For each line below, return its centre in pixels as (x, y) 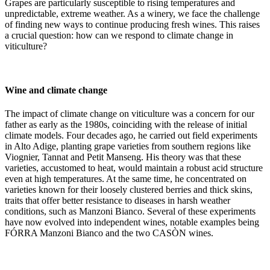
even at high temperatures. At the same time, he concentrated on (126, 179)
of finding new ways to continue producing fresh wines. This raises (132, 24)
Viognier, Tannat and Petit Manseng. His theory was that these (123, 157)
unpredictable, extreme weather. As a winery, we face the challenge (132, 13)
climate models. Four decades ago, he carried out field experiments (131, 136)
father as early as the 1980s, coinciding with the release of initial (126, 125)
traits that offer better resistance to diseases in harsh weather (118, 201)
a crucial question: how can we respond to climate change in (119, 35)
